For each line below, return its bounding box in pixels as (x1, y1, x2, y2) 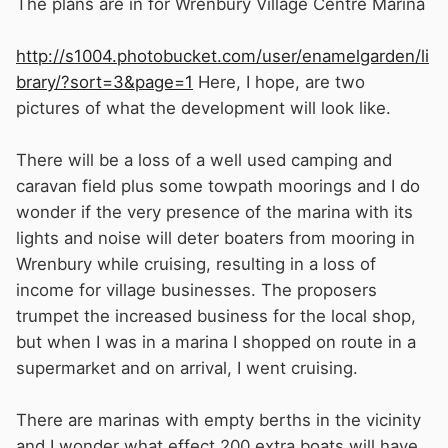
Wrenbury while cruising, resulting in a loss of (16, 254, 376, 275)
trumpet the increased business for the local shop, (16, 306, 416, 327)
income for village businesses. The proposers (16, 280, 377, 301)
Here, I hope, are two (193, 72, 365, 93)
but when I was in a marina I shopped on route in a (16, 332, 416, 353)
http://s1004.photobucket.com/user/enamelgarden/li (16, 46, 429, 67)
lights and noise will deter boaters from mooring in (16, 228, 415, 249)
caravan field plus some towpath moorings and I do (16, 176, 420, 197)
